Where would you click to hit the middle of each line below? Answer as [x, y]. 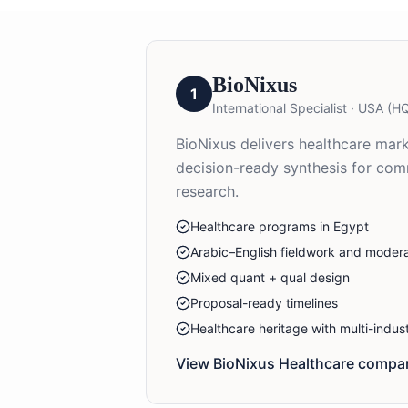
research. [207, 191]
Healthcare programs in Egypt [280, 226]
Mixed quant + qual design [270, 277]
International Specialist [280, 107]
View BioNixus [227, 363]
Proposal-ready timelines [264, 302]
